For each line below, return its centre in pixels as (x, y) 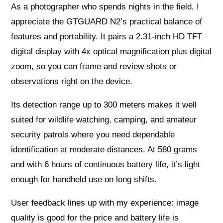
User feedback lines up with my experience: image (105, 203)
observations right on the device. (72, 81)
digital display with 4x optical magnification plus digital (111, 51)
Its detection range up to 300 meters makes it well (104, 105)
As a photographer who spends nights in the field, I (105, 6)
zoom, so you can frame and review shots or (94, 66)
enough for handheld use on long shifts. (84, 179)
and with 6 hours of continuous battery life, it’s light (106, 164)
